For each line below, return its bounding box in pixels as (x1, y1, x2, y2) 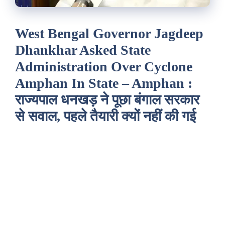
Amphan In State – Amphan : (15, 75, 192, 91)
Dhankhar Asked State (15, 42, 151, 58)
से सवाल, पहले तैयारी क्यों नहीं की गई (15, 108, 196, 125)
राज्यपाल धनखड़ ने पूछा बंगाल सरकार (15, 92, 199, 108)
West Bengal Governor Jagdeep (15, 26, 203, 42)
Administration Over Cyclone (15, 59, 192, 75)
